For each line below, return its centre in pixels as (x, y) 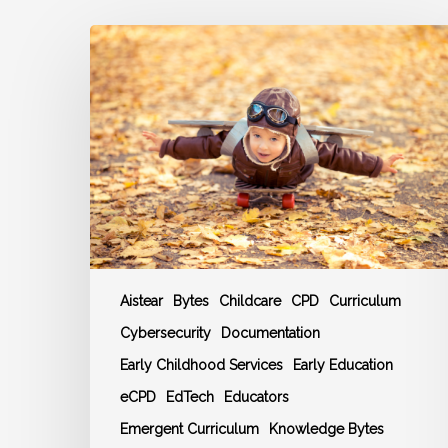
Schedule (123, 180)
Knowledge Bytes (326, 429)
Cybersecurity (165, 333)
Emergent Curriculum (189, 429)
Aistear (141, 301)
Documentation (270, 333)
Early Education (343, 365)
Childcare (250, 301)
